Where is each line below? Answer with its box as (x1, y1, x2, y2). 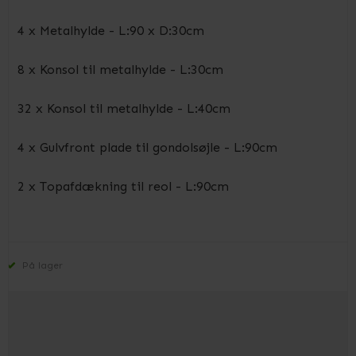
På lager (19, 260, 64, 271)
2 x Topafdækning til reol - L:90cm (17, 179, 229, 194)
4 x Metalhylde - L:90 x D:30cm (17, 23, 204, 38)
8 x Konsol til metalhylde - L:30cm (17, 62, 223, 77)
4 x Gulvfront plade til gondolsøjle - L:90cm (17, 140, 277, 155)
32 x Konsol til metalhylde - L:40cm (17, 101, 230, 116)
